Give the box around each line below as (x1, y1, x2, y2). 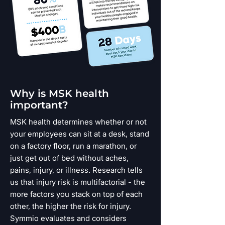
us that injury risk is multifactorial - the (10, 177, 145, 187)
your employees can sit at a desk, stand (10, 129, 149, 139)
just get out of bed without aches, (10, 153, 129, 163)
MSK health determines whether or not (10, 117, 147, 127)
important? (10, 99, 68, 111)
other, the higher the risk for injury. (10, 201, 131, 211)
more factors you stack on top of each (10, 189, 143, 199)
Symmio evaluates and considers (10, 213, 127, 223)
